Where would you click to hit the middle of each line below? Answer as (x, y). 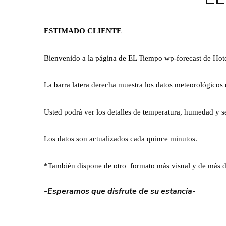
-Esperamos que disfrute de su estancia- (120, 191)
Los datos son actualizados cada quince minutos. (121, 139)
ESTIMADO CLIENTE (83, 31)
